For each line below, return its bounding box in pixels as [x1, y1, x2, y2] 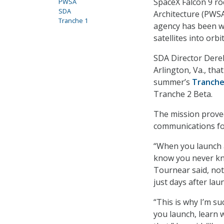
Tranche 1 [58, 16, 88, 25]
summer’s [153, 76, 192, 88]
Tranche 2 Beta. [153, 88, 214, 100]
